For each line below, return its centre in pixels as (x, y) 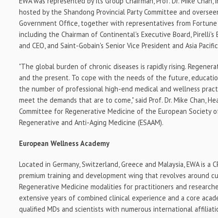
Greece (132, 164)
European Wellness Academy (64, 144)
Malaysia (171, 164)
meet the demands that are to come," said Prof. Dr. (97, 100)
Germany (66, 164)
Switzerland (100, 164)
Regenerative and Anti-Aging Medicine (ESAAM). (91, 123)
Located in (36, 164)
